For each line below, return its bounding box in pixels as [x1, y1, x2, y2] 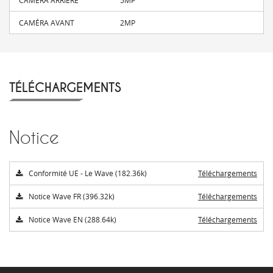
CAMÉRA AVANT [19, 17, 74, 27]
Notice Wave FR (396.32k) [29, 191, 115, 201]
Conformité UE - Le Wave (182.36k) [29, 168, 147, 178]
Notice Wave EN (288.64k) [29, 214, 116, 224]
